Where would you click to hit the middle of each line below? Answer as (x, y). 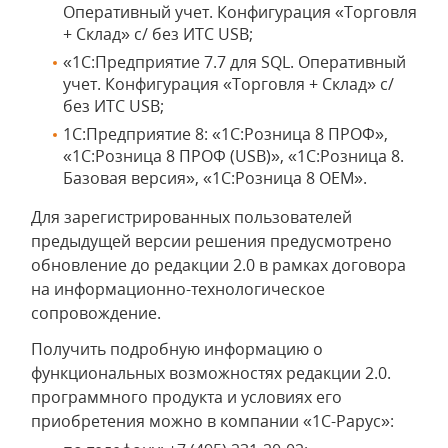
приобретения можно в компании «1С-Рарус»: (212, 421)
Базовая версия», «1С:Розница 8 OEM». (215, 178)
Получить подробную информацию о (177, 349)
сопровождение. (96, 313)
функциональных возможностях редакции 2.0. (211, 373)
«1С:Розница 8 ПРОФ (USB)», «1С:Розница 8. (233, 156)
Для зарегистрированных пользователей (191, 217)
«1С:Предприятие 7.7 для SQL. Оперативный (234, 62)
